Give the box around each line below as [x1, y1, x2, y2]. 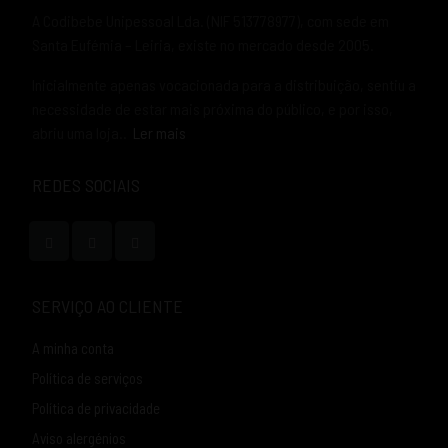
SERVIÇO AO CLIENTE [32, 294, 183, 317]
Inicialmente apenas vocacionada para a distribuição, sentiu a [32, 74, 416, 94]
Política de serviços [32, 368, 143, 387]
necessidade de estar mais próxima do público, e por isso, [32, 98, 393, 118]
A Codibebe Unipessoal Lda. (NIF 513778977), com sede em [32, 10, 389, 30]
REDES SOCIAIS [32, 173, 140, 196]
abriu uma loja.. [32, 122, 133, 142]
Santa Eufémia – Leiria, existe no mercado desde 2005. [32, 34, 374, 54]
